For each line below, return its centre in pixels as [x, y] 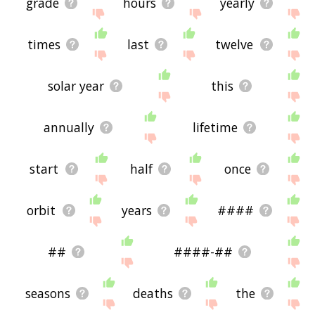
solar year [76, 85]
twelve [234, 44]
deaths [153, 294]
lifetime [215, 127]
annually [69, 127]
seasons [48, 294]
